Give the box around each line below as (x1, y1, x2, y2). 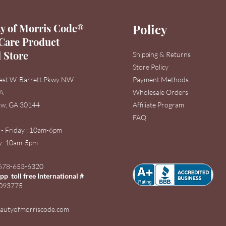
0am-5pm (9, 138, 38, 147)
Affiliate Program (133, 100, 186, 109)
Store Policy (133, 63, 171, 72)
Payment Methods (133, 75, 189, 84)
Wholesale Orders (133, 88, 189, 97)
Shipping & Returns (133, 50, 193, 59)
